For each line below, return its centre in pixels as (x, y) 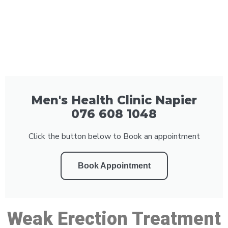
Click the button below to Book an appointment (114, 136)
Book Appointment (114, 165)
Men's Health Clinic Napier (114, 100)
